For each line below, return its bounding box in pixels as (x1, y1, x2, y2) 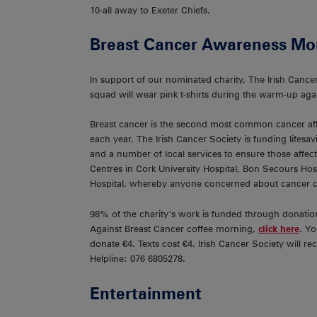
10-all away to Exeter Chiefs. (90, 4, 210, 16)
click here (258, 223, 299, 234)
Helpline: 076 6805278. (90, 253, 185, 264)
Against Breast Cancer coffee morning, (90, 223, 258, 234)
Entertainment (90, 283, 202, 303)
